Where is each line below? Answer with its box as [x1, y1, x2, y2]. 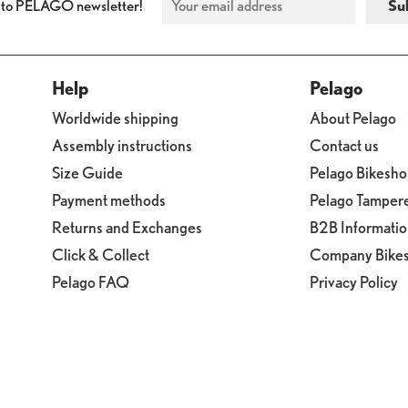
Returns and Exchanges [51, 216, 202, 237]
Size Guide [51, 161, 123, 182]
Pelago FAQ [51, 270, 129, 291]
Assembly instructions [51, 134, 192, 155]
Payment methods [51, 189, 166, 209]
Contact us [309, 134, 379, 155]
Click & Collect [51, 243, 149, 264]
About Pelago [309, 107, 396, 127]
